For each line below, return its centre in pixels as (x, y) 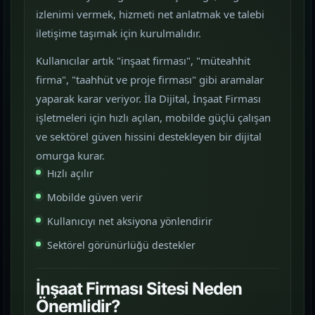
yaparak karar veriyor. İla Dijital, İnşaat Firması (148, 98)
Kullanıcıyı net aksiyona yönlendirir (130, 221)
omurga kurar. (70, 155)
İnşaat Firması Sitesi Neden (139, 289)
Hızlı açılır (70, 173)
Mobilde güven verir (95, 197)
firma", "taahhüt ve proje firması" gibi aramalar (150, 79)
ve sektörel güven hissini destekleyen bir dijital (149, 136)
